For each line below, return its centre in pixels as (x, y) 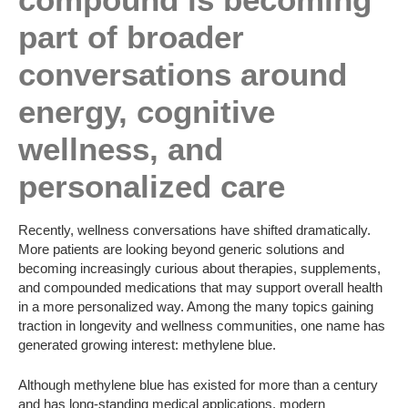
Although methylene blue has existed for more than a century (198, 384)
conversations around (183, 74)
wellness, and (121, 148)
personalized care (152, 186)
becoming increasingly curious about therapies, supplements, (199, 269)
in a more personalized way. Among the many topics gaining (196, 307)
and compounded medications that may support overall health (200, 288)
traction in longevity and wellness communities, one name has (202, 326)
